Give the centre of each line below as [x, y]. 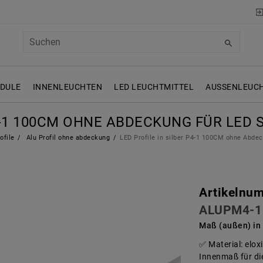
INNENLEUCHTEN [67, 87]
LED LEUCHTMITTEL [154, 87]
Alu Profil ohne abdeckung [67, 138]
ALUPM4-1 [230, 210]
